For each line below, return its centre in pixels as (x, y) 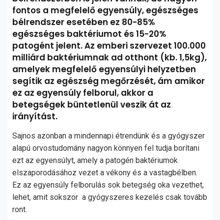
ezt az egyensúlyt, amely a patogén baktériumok (95, 160)
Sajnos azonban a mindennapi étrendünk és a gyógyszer (109, 136)
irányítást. (36, 116)
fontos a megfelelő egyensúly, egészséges (105, 10)
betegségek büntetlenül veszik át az (92, 105)
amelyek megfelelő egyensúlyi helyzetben (104, 69)
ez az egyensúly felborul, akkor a (83, 93)
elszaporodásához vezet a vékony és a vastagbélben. (105, 173)
